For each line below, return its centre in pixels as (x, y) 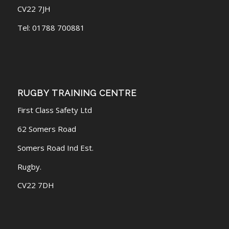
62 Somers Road (47, 129)
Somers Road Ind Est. (55, 147)
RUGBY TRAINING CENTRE (77, 93)
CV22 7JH (34, 9)
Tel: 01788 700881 (51, 27)
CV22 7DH (36, 185)
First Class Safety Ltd (54, 110)
